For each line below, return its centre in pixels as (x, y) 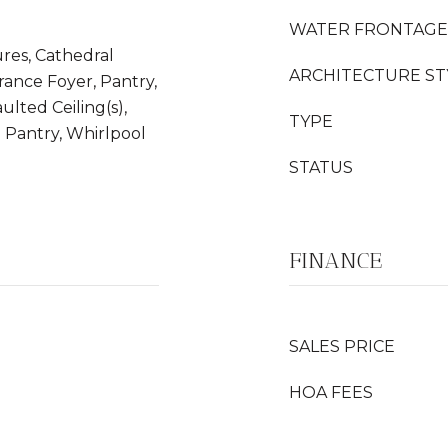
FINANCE (335, 260)
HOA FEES (331, 392)
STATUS (321, 167)
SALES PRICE (342, 346)
